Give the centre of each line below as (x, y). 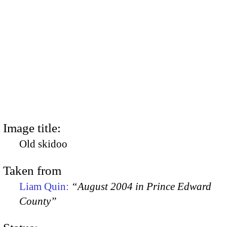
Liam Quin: (45, 186)
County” (38, 201)
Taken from (32, 170)
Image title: (32, 128)
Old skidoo (43, 144)
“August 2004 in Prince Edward (141, 186)
